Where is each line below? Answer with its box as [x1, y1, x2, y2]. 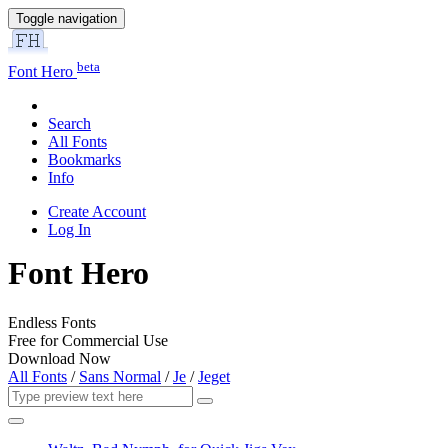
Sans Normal [79, 367, 161, 385]
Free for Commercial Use [8, 331, 168, 349]
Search [48, 115, 91, 133]
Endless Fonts [8, 313, 96, 331]
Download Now [8, 349, 111, 367]
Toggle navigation [16, 11, 117, 26]
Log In [48, 221, 91, 239]
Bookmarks [48, 151, 121, 169]
